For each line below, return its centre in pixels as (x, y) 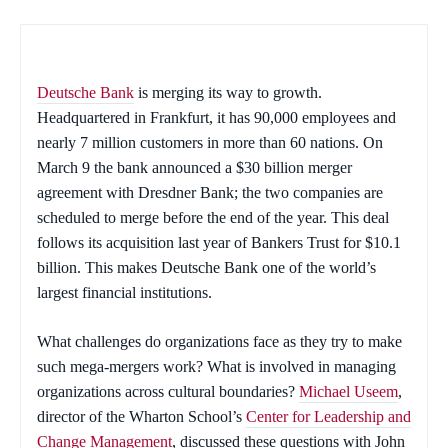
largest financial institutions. (124, 293)
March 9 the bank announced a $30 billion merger (194, 168)
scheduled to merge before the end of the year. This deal (213, 218)
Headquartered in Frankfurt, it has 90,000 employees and (216, 118)
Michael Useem (348, 392)
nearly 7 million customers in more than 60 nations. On (210, 143)
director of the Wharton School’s (141, 417)
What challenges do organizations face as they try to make (219, 342)
